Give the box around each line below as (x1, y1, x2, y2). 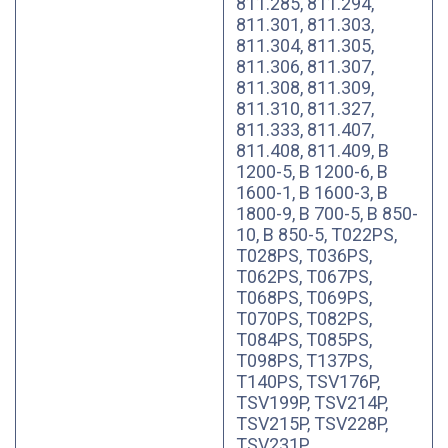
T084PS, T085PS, (236, 329, 372, 350)
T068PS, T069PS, (236, 287, 372, 308)
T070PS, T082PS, (236, 308, 372, 329)
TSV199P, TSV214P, (236, 392, 388, 413)
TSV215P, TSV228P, (236, 413, 388, 434)
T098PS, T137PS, (236, 350, 372, 371)
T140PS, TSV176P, (236, 371, 380, 392)
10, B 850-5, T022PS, (236, 224, 397, 245)
